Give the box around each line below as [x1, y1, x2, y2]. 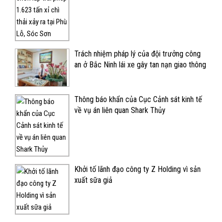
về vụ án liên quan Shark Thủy [74, 106, 166, 115]
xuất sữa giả [74, 175, 112, 185]
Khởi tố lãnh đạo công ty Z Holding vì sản [74, 165, 201, 174]
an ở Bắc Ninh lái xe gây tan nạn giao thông [74, 60, 206, 70]
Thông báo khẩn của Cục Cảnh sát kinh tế [74, 95, 202, 105]
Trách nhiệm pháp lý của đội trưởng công [74, 49, 201, 59]
